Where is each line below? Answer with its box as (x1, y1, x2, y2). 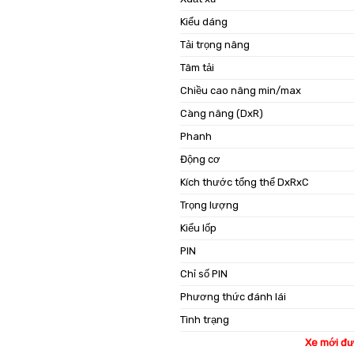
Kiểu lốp (180, 221, 217, 234)
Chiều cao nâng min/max (180, 84, 302, 96)
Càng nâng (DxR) (180, 107, 264, 119)
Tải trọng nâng (180, 38, 250, 51)
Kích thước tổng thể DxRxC (180, 175, 310, 188)
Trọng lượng (180, 198, 239, 211)
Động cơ (180, 153, 221, 165)
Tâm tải (180, 61, 215, 73)
